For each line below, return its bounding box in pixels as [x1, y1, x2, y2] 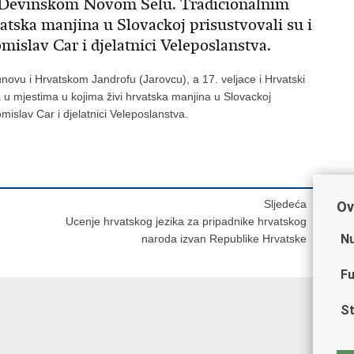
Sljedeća [264, 198, 307, 211]
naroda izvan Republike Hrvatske [141, 232, 307, 246]
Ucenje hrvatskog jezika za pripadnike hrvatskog [66, 215, 307, 228]
